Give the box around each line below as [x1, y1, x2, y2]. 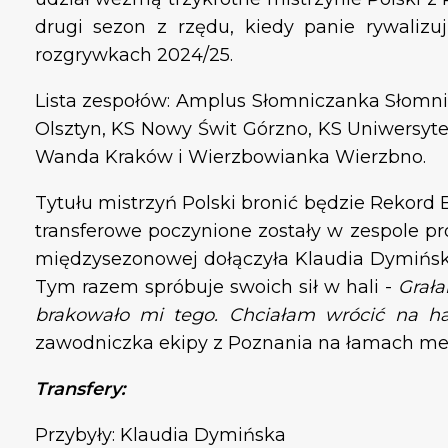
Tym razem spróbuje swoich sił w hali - [34, 276, 398, 299]
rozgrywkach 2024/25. [34, 44, 233, 67]
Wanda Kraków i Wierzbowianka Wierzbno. [34, 146, 431, 169]
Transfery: [34, 378, 125, 401]
